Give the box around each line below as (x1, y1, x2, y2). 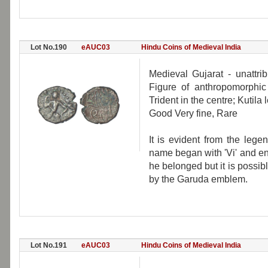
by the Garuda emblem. (148, 174, 248, 184)
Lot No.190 (30, 43, 67, 51)
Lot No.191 (30, 241, 67, 249)
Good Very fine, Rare (148, 108, 237, 118)
